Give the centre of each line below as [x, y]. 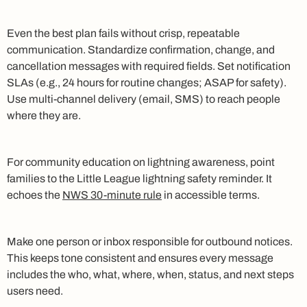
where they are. [44, 115]
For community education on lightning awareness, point [141, 162]
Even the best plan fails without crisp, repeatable [123, 33]
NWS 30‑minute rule [112, 195]
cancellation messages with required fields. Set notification [149, 66]
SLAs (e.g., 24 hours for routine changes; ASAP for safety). [147, 82]
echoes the [35, 195]
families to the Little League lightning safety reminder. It [139, 178]
